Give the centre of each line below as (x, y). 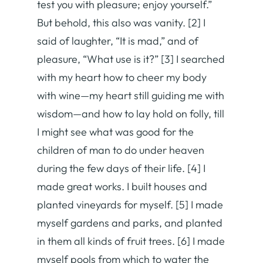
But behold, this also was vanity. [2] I (121, 22)
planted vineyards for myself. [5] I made (130, 204)
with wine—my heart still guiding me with (131, 95)
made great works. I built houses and (122, 186)
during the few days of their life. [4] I (121, 168)
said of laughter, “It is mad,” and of (118, 41)
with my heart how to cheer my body (122, 77)
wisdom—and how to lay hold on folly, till (131, 113)
